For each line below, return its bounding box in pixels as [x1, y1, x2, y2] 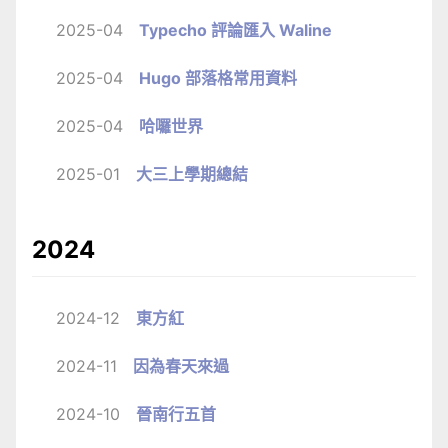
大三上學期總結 [136, 163, 248, 184]
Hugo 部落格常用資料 [139, 67, 297, 88]
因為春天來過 [133, 355, 229, 376]
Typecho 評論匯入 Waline [139, 19, 332, 40]
